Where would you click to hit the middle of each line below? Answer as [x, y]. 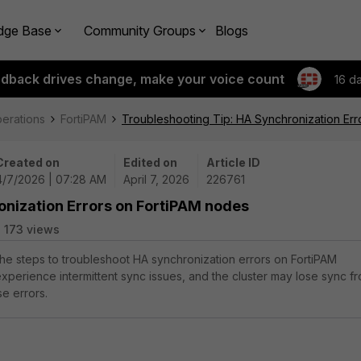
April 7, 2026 [156, 179]
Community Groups [140, 30]
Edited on [150, 162]
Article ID [233, 162]
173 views [32, 229]
